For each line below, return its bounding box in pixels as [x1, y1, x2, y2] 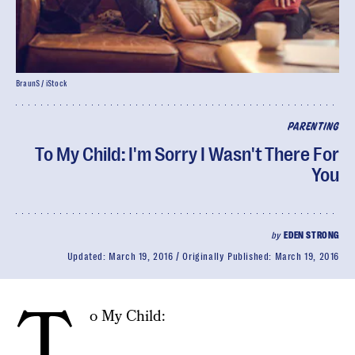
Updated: [67, 251, 109, 262]
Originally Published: [182, 251, 275, 262]
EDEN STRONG [284, 230, 339, 241]
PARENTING [287, 122, 339, 132]
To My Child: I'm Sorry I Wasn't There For [35, 143, 339, 166]
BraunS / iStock [16, 79, 67, 88]
